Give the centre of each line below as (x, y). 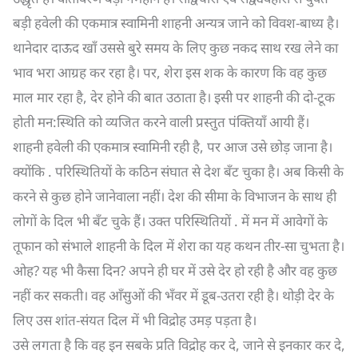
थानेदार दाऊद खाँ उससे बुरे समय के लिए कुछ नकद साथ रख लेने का (175, 48)
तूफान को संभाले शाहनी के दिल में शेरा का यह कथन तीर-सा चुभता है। (179, 246)
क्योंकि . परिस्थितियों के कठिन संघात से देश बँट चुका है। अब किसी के (178, 171)
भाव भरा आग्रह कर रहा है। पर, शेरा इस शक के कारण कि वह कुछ (170, 72)
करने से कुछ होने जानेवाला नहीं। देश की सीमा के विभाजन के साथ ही (175, 196)
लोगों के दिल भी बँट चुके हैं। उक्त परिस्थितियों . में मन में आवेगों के (170, 221)
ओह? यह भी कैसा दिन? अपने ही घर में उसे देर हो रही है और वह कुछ (175, 270)
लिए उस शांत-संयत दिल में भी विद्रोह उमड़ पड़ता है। (135, 320)
